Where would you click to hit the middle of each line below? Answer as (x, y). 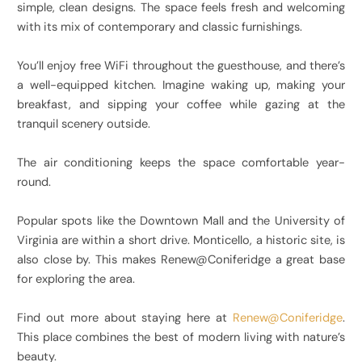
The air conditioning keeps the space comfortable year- (181, 163)
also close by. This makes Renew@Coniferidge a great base (181, 260)
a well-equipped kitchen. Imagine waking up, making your (181, 86)
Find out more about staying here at (125, 318)
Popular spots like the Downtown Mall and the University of (181, 221)
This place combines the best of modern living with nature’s (181, 338)
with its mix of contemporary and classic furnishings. (159, 27)
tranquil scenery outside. (83, 124)
